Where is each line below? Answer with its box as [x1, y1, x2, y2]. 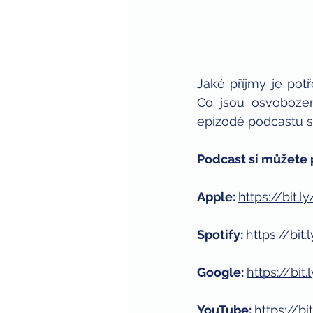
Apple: [197, 189, 238, 204]
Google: [197, 264, 247, 279]
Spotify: [197, 226, 246, 242]
